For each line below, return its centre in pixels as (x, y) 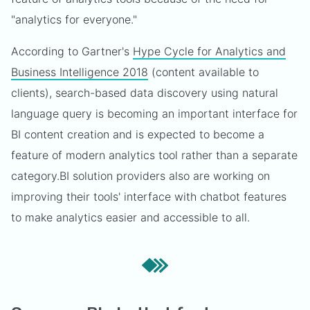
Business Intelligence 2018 (80, 72)
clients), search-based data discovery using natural (145, 93)
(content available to (203, 72)
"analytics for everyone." (74, 19)
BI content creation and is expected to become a (138, 134)
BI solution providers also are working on (165, 176)
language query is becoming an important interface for (154, 113)
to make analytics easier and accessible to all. (130, 217)
